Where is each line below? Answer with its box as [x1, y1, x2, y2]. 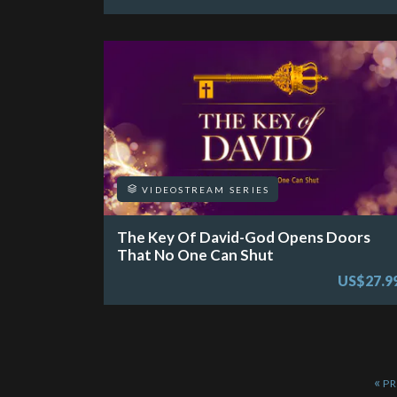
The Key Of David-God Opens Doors [117, 227, 370, 246]
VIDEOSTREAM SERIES [138, 183, 270, 195]
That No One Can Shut [117, 245, 274, 264]
